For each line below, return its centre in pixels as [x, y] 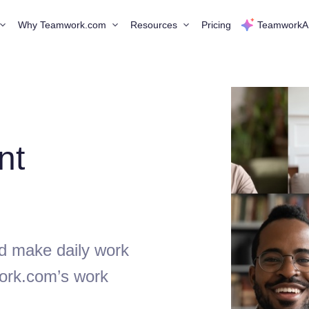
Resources [154, 24]
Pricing [216, 24]
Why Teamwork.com [62, 24]
